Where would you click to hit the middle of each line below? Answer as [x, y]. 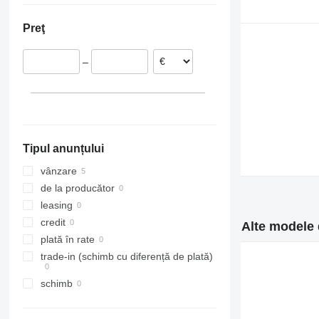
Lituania [93, 14]
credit [53, 223]
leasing [56, 205]
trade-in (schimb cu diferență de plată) [126, 257]
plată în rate [67, 240]
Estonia [92, 31]
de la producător [77, 188]
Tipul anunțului [63, 149]
